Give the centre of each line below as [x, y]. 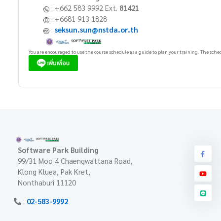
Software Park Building [58, 149]
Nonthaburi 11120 [47, 182]
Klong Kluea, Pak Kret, [54, 171]
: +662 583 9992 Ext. [84, 8]
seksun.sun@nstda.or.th [96, 30]
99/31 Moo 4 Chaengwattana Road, [75, 160]
